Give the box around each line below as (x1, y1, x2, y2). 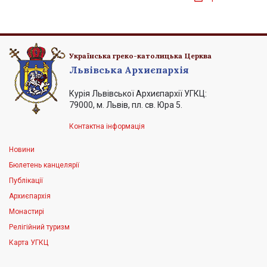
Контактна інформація (69, 122, 145, 131)
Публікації (9, 176, 43, 185)
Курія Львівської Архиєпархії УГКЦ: (69, 88, 207, 98)
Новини (9, 145, 35, 154)
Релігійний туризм (9, 222, 70, 231)
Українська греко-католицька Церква (69, 51, 212, 60)
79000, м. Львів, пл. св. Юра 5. (69, 100, 182, 110)
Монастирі (9, 207, 44, 216)
